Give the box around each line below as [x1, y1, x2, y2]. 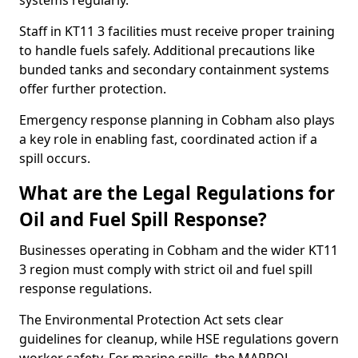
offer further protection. [19, 80, 166, 97]
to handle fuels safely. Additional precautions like [19, 42, 315, 59]
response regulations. [19, 280, 152, 297]
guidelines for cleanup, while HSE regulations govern [19, 330, 339, 348]
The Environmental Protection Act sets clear [19, 311, 284, 328]
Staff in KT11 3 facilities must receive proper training [19, 22, 335, 40]
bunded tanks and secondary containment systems [19, 61, 329, 78]
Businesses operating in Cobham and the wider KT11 [19, 241, 338, 259]
